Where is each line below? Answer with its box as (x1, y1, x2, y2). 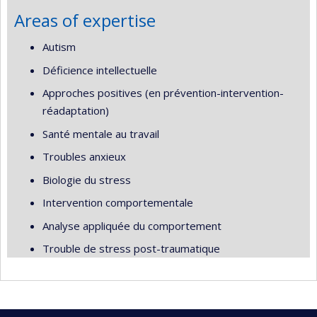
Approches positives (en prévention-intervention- (42, 86, 284, 100)
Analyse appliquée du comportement (42, 218, 221, 233)
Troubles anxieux (42, 149, 126, 163)
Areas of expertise (14, 8, 156, 32)
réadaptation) (42, 103, 109, 117)
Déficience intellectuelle (42, 62, 157, 77)
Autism (42, 40, 76, 54)
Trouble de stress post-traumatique (42, 241, 220, 255)
